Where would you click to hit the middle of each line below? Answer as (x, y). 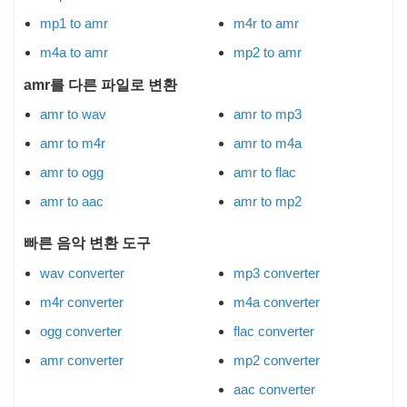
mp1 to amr (74, 23)
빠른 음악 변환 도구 (87, 243)
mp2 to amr (268, 52)
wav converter (82, 273)
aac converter (274, 389)
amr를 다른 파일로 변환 (100, 84)
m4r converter (82, 302)
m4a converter (277, 302)
